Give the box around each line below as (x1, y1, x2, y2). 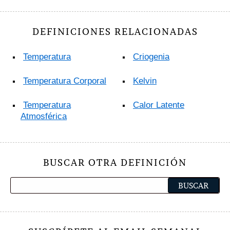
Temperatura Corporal (23, 75, 106, 86)
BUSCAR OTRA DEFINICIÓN (43, 156, 187, 168)
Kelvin (133, 75, 157, 86)
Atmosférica (21, 111, 67, 121)
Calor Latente (133, 100, 184, 110)
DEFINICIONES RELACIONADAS (32, 25, 198, 37)
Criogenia (133, 51, 169, 62)
